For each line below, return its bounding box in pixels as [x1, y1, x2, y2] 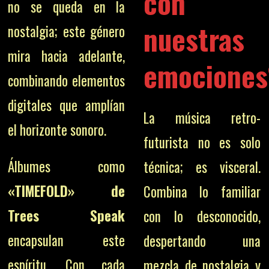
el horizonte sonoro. [8, 119, 107, 140]
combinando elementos [8, 70, 125, 91]
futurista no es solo [143, 132, 261, 153]
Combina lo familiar [143, 181, 261, 202]
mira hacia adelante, [8, 45, 125, 66]
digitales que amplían [8, 94, 125, 115]
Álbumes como [8, 156, 125, 177]
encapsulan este [8, 229, 125, 250]
